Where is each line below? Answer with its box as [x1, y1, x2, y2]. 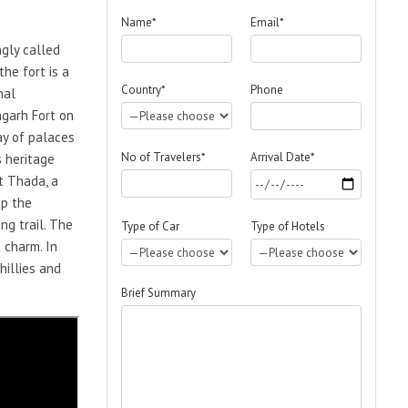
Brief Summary [120, 285, 196, 301]
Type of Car [120, 219, 179, 234]
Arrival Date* [250, 149, 315, 165]
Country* [120, 82, 166, 97]
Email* [250, 15, 284, 30]
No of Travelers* [120, 149, 206, 165]
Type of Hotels [250, 219, 325, 234]
